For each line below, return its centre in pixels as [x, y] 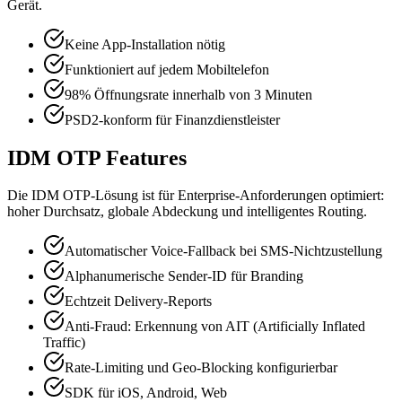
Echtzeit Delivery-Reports [138, 301]
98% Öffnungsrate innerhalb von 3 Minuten [188, 94]
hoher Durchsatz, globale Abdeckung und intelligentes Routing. [187, 212]
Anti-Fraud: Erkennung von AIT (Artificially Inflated [215, 327]
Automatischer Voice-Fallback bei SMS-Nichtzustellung [223, 251]
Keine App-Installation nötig [145, 44]
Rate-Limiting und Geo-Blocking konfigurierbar [201, 368]
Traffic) [64, 343]
